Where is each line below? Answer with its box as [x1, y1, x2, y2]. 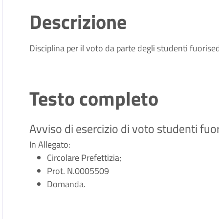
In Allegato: [29, 138, 71, 151]
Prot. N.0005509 [47, 164, 109, 177]
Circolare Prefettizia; [47, 151, 122, 164]
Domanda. [47, 177, 86, 191]
